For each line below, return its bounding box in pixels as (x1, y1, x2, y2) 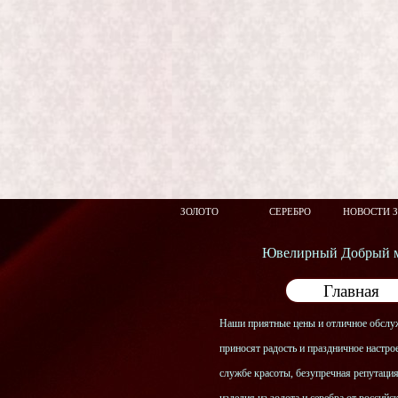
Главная (322, 281, 379, 300)
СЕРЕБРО (268, 207, 311, 217)
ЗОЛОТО (179, 207, 219, 217)
